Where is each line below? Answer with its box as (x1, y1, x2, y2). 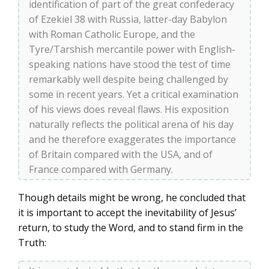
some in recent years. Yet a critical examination (29, 88, 238, 101)
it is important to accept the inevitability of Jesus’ (18, 206, 237, 220)
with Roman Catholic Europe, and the (29, 28, 195, 41)
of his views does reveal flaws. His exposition (29, 103, 229, 116)
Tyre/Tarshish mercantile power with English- (29, 43, 235, 56)
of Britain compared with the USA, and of (29, 148, 213, 162)
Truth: (18, 236, 46, 250)
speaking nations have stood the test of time (29, 58, 231, 71)
